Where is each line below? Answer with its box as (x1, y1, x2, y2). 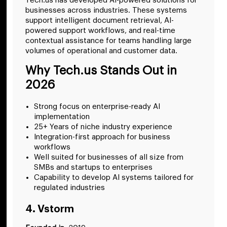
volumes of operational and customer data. (25, 47, 177, 55)
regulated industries (34, 184, 107, 192)
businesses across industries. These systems (25, 7, 187, 15)
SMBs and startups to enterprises (34, 164, 153, 172)
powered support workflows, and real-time (25, 27, 175, 35)
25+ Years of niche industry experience (34, 123, 172, 131)
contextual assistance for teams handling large (25, 37, 192, 45)
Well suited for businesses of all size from (34, 154, 183, 162)
